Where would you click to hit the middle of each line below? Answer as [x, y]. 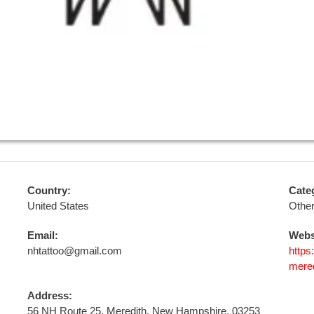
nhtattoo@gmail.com [74, 251]
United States [58, 206]
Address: [49, 295]
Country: [49, 190]
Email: [42, 235]
